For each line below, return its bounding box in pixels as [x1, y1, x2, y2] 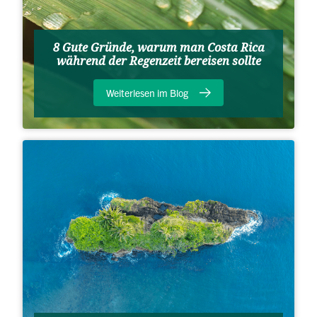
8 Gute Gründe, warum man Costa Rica [52, 40, 265, 57]
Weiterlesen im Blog [106, 86, 188, 100]
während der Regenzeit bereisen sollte [56, 53, 261, 70]
